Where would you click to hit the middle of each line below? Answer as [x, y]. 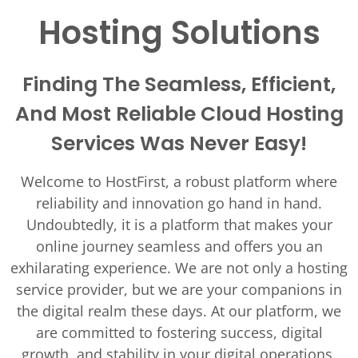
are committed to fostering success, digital [179, 332]
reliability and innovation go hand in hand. [179, 203]
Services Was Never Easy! [179, 143]
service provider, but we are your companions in [179, 289]
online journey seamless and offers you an [179, 246]
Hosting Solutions [179, 33]
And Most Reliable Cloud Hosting [179, 114]
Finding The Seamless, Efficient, [179, 84]
